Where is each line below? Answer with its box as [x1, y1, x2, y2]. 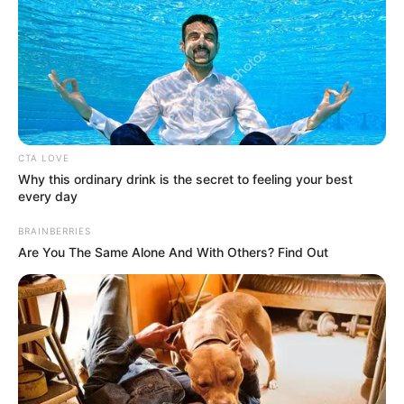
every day [18, 188, 78, 204]
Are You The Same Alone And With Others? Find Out [18, 243, 328, 260]
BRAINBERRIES [18, 225, 91, 236]
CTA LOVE [18, 151, 69, 163]
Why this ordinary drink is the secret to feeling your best [18, 170, 353, 187]
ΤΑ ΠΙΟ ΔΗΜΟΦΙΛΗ [126, 41, 278, 62]
